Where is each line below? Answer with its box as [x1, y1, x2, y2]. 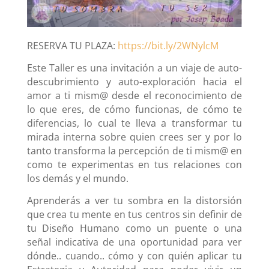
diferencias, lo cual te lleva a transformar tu [26, 116, 243, 130]
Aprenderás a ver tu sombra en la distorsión [26, 194, 243, 208]
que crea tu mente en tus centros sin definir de [26, 208, 243, 222]
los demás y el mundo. [26, 172, 128, 186]
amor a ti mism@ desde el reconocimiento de [26, 89, 243, 103]
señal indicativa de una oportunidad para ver [26, 235, 243, 249]
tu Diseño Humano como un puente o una [26, 222, 243, 235]
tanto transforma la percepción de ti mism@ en [26, 144, 243, 158]
